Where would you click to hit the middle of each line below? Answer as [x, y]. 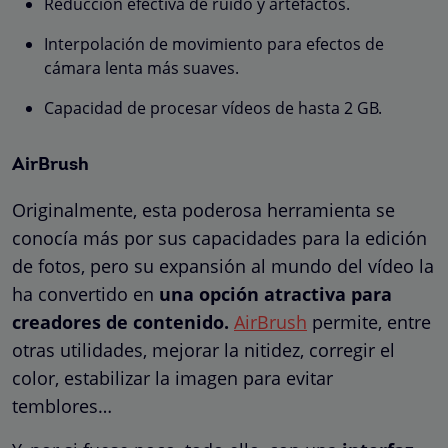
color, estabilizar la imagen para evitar [172, 377]
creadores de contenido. [120, 321]
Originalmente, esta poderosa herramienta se [203, 209]
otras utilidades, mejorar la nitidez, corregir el [203, 349]
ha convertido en [85, 293]
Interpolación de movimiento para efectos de [214, 43]
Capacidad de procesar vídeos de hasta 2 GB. [213, 107]
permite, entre [369, 321]
